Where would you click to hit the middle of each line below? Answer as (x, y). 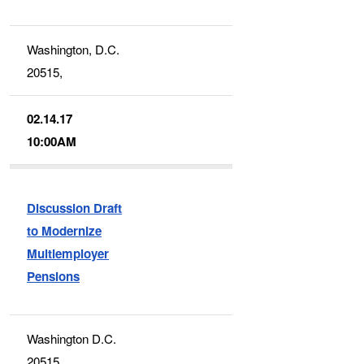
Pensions (54, 276)
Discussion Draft (75, 208)
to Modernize (65, 230)
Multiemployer (68, 253)
